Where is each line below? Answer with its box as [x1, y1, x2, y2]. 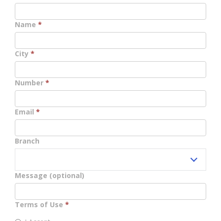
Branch [15, 136, 39, 146]
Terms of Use [15, 199, 65, 209]
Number [15, 77, 45, 87]
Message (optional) [15, 170, 84, 180]
